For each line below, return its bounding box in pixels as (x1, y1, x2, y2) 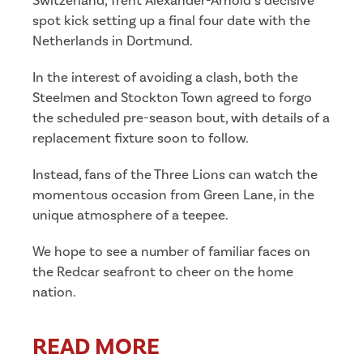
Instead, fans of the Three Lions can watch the (32, 165, 318, 184)
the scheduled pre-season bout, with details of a (32, 109, 330, 127)
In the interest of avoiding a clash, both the (32, 68, 298, 87)
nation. (32, 283, 76, 301)
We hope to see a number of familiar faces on (32, 242, 310, 261)
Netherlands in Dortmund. (32, 32, 193, 50)
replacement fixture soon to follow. (32, 129, 249, 147)
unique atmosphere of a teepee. (32, 206, 228, 224)
